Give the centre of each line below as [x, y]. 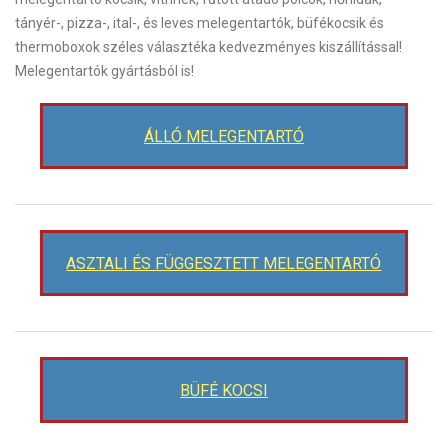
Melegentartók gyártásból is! [104, 71]
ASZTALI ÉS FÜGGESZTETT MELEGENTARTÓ [224, 264]
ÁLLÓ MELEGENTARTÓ [223, 137]
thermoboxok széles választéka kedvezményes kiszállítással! [208, 47]
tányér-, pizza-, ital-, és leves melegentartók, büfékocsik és [199, 23]
